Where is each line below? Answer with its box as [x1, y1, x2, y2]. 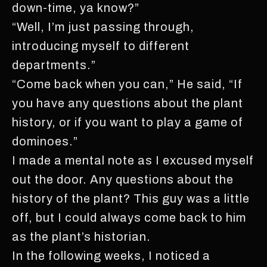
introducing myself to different [12, 39, 190, 52]
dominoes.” [12, 134, 78, 148]
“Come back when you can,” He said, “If [12, 77, 243, 91]
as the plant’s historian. [12, 229, 151, 243]
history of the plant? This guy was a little [12, 191, 250, 205]
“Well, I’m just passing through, [12, 20, 194, 33]
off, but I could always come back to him [12, 210, 246, 224]
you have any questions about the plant [12, 96, 243, 110]
